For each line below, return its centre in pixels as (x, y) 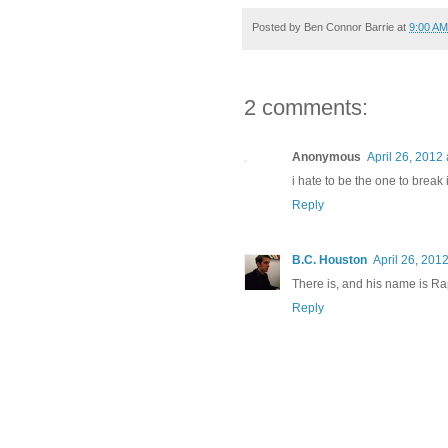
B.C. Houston (329, 259)
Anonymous (326, 156)
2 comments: (306, 107)
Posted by (278, 27)
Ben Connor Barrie (349, 27)
